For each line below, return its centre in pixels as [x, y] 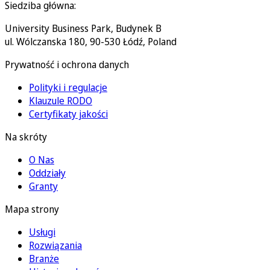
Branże [44, 258]
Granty [43, 186]
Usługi [42, 232]
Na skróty [26, 137]
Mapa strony [32, 209]
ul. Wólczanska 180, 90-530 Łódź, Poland [91, 41]
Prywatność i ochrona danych [67, 64]
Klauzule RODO [61, 100]
